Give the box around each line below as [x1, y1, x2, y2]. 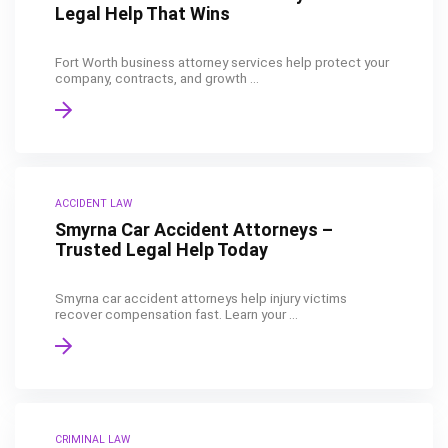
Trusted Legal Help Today [55, 239, 268, 260]
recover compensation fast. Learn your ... [55, 306, 298, 322]
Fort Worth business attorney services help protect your [55, 54, 389, 70]
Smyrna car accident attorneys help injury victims [55, 290, 347, 306]
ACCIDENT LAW [55, 197, 132, 210]
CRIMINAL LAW [55, 433, 130, 446]
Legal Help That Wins [55, 3, 230, 24]
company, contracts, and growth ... [55, 70, 259, 86]
